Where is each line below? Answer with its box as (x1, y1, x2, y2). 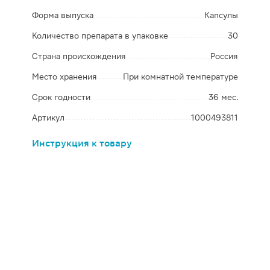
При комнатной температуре (122, 72, 238, 81)
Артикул (32, 113, 65, 122)
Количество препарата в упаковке (32, 31, 169, 40)
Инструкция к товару (32, 137, 133, 149)
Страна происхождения (32, 51, 127, 61)
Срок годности (32, 92, 91, 102)
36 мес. (208, 92, 238, 102)
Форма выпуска (32, 10, 94, 20)
